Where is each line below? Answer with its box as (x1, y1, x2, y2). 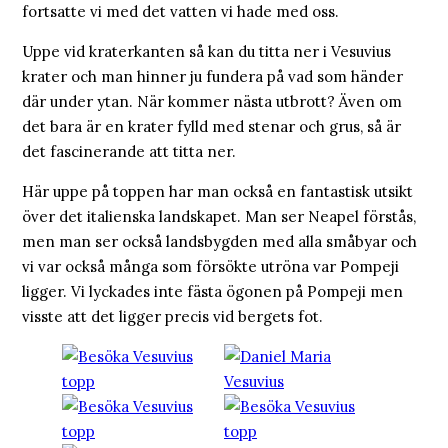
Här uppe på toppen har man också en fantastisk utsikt (22, 182, 413, 202)
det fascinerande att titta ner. (22, 142, 236, 162)
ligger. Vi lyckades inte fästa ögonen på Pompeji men (22, 282, 403, 302)
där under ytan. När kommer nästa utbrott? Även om (22, 92, 402, 112)
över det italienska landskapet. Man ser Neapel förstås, (22, 207, 416, 227)
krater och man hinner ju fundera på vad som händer (22, 67, 403, 87)
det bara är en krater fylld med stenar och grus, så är (22, 117, 401, 137)
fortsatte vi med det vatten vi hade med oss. (22, 2, 339, 22)
